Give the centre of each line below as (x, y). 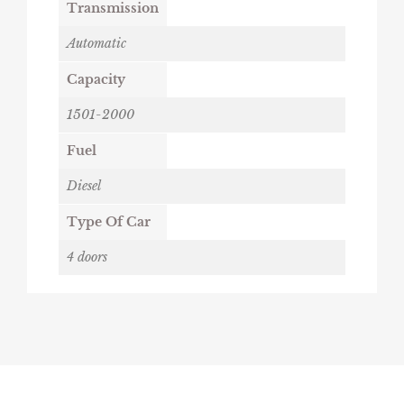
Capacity (96, 79)
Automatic (96, 43)
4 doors (87, 257)
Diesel (84, 185)
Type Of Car (109, 221)
